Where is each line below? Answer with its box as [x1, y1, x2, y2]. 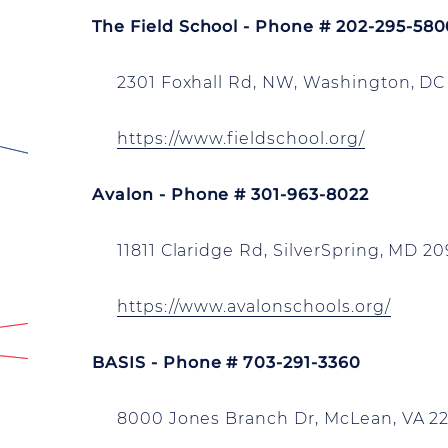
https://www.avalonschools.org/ [116, 297, 391, 316]
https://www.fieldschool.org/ [116, 129, 365, 148]
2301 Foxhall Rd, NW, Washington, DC [92, 73, 446, 92]
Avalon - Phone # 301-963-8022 [92, 185, 369, 204]
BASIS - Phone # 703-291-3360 [92, 353, 361, 372]
